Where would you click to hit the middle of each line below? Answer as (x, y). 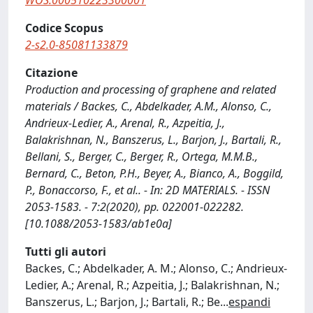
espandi (249, 302)
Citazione (51, 73)
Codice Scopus (64, 28)
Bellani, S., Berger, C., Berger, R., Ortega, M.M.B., (141, 156)
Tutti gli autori (66, 252)
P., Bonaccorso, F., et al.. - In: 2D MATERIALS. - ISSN (147, 190)
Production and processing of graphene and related (151, 89)
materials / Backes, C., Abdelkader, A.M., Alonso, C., (148, 106)
